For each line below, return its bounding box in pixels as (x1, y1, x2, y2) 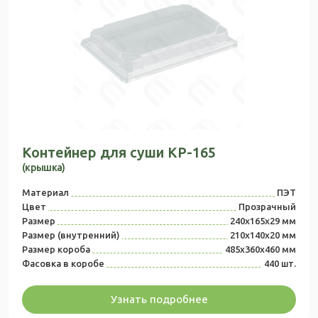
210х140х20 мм (230, 230, 296, 241)
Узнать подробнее (110, 293, 208, 306)
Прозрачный (238, 202, 296, 212)
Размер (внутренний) (22, 230, 120, 241)
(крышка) (22, 162, 65, 174)
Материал (22, 187, 69, 198)
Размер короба (22, 244, 90, 255)
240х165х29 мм (230, 216, 296, 226)
